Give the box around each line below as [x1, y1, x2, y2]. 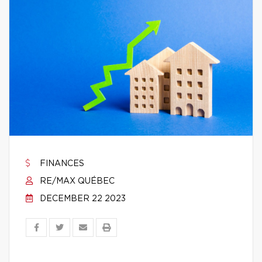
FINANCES [37, 160, 84, 168]
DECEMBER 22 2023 [37, 195, 126, 203]
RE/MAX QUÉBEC [37, 177, 115, 185]
